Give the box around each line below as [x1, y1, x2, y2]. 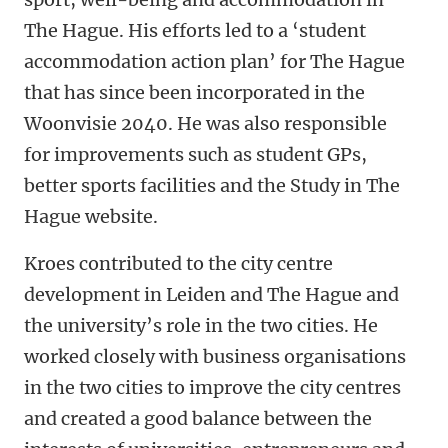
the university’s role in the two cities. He [24, 314, 378, 338]
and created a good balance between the [24, 407, 372, 431]
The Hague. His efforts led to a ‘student [24, 19, 366, 43]
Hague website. [24, 205, 158, 229]
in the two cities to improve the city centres [24, 376, 401, 400]
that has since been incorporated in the [24, 81, 365, 105]
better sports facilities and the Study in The [24, 174, 400, 198]
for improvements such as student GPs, [24, 143, 367, 167]
